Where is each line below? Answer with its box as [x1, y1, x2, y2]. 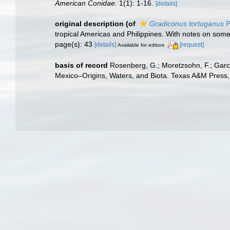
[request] [180, 41, 204, 49]
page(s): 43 [55, 40, 94, 49]
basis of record [55, 61, 108, 70]
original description [55, 20, 124, 28]
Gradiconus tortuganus [149, 20, 224, 28]
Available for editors [118, 42, 164, 48]
